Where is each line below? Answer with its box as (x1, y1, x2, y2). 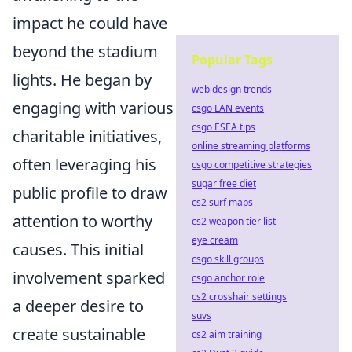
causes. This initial (13, 239, 144, 260)
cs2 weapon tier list (192, 214, 276, 228)
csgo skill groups (192, 252, 264, 266)
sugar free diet (192, 177, 256, 190)
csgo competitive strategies (192, 158, 312, 171)
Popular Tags (192, 51, 273, 68)
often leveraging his (13, 154, 156, 175)
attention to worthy (13, 211, 152, 232)
